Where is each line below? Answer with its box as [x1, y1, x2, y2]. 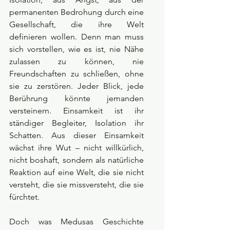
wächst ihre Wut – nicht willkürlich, [9, 143, 144, 153]
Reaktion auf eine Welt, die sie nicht [9, 167, 144, 178]
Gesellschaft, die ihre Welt [9, 20, 144, 30]
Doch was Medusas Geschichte [9, 217, 144, 227]
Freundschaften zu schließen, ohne [9, 69, 144, 79]
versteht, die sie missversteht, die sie [9, 180, 144, 190]
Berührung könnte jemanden [9, 93, 144, 104]
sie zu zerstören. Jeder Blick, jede [9, 81, 144, 91]
